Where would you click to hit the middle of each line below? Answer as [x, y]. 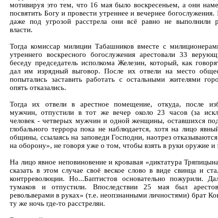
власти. [21, 30]
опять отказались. [38, 88]
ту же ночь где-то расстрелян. [57, 203]
